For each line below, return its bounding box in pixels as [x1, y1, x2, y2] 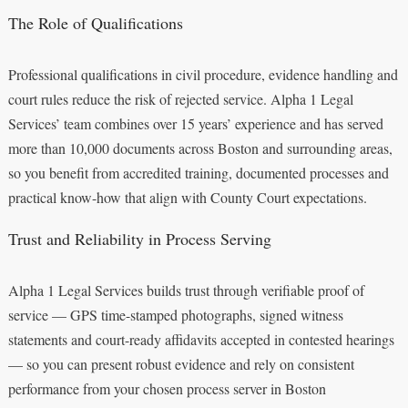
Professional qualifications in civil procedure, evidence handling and [7, 64, 398, 84]
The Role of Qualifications [7, 11, 183, 34]
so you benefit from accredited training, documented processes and [7, 162, 389, 182]
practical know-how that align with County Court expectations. [7, 187, 367, 207]
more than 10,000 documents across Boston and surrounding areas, [7, 138, 393, 158]
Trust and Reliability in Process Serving [7, 227, 271, 250]
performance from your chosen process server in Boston [7, 378, 326, 398]
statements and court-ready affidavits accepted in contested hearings [7, 329, 394, 349]
